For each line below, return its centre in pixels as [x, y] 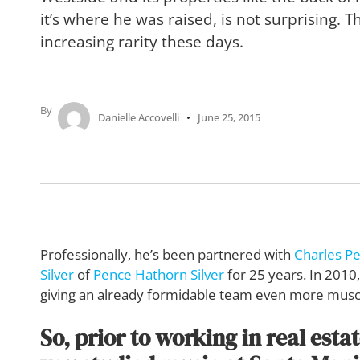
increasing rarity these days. [142, 41]
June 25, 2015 [229, 118]
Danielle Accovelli [139, 118]
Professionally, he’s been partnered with [167, 254]
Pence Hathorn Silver [159, 274]
